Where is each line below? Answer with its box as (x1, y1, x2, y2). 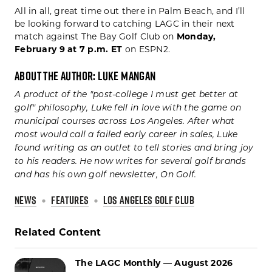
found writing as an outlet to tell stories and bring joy (15, 144, 254, 154)
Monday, (176, 31, 216, 42)
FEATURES (51, 195, 89, 206)
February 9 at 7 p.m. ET (15, 44, 123, 55)
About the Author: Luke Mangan (15, 70, 156, 83)
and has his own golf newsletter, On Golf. (15, 171, 197, 180)
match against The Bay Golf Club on (15, 31, 177, 42)
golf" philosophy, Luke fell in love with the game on (15, 104, 242, 114)
